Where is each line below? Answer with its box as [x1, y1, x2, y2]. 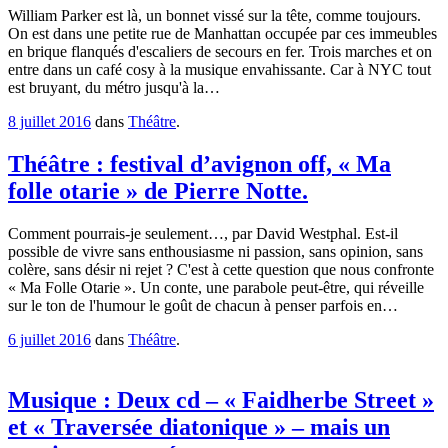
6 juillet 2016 [8, 331, 91, 349]
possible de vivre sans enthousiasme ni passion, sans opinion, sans [8, 243, 423, 261]
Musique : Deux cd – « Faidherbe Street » [8, 387, 434, 414]
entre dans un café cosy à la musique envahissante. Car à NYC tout [8, 61, 431, 79]
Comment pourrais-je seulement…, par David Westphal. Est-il [8, 225, 398, 243]
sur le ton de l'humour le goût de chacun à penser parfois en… [8, 297, 398, 315]
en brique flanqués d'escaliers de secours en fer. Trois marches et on [8, 43, 432, 61]
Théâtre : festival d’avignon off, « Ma [8, 151, 391, 178]
